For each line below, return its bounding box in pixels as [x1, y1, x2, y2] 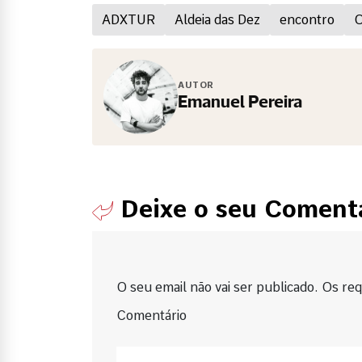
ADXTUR [102, 11, 155, 27]
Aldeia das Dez [175, 11, 260, 27]
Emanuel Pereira [178, 94, 302, 113]
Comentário [116, 307, 187, 323]
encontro [280, 11, 335, 27]
